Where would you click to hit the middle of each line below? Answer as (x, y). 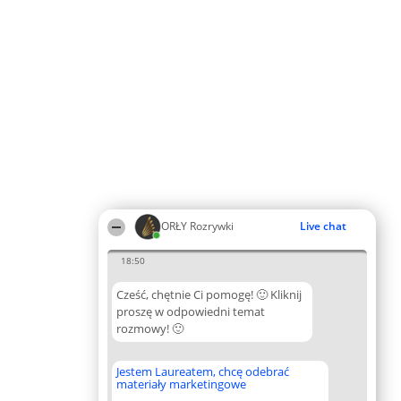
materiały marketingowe (181, 384)
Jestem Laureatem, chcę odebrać (203, 371)
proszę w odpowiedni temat (191, 311)
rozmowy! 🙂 (150, 328)
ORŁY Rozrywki (197, 226)
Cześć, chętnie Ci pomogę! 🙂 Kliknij (209, 294)
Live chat (323, 226)
